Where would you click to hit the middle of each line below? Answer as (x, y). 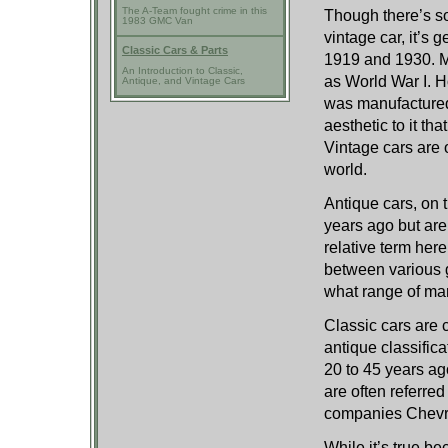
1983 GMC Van (157, 20)
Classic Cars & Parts (175, 50)
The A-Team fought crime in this (194, 10)
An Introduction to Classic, (182, 70)
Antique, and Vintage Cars (183, 80)
